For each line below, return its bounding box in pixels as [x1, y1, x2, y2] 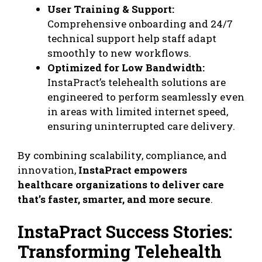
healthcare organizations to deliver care [18, 178, 224, 192]
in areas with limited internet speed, [47, 104, 228, 118]
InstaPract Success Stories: [18, 220, 232, 243]
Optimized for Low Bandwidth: [47, 60, 205, 74]
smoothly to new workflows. [47, 46, 191, 60]
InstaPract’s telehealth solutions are [47, 75, 226, 89]
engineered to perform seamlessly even [47, 89, 244, 104]
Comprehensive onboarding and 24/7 [47, 16, 233, 30]
